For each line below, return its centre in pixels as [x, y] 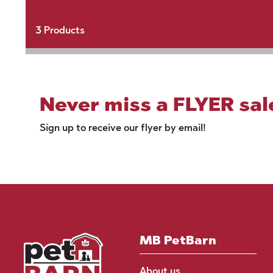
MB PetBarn [178, 240]
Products [63, 30]
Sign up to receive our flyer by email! [122, 127]
